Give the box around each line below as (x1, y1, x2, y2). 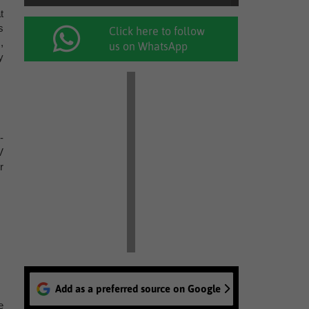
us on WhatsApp (109, 40, 188, 52)
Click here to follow (109, 25, 206, 37)
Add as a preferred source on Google (54, 283, 221, 295)
